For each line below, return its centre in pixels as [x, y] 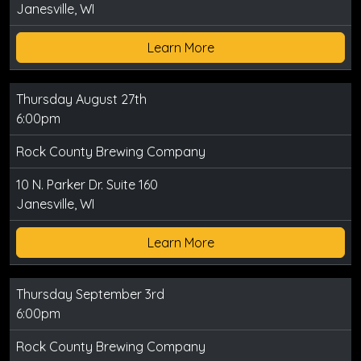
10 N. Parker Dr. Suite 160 [87, 185]
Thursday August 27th [81, 100]
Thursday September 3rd [90, 295]
